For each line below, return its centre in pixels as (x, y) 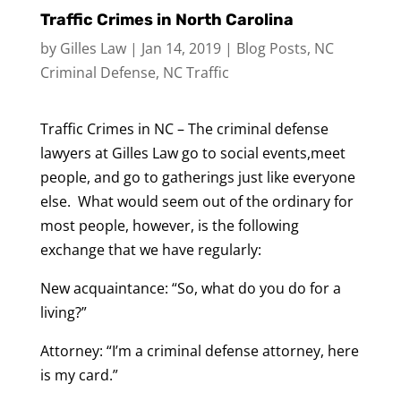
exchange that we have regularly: (150, 250)
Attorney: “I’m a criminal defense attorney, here (199, 351)
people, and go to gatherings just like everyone (197, 177)
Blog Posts (271, 48)
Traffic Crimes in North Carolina (166, 20)
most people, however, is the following (169, 226)
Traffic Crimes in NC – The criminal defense (184, 129)
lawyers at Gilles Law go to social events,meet (192, 153)
